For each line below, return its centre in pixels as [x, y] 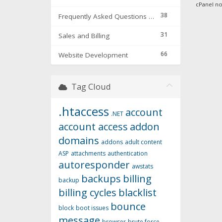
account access [93, 127]
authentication [128, 154]
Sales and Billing [84, 36]
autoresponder [94, 165]
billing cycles [87, 193]
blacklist [138, 193]
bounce [128, 207]
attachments [88, 154]
